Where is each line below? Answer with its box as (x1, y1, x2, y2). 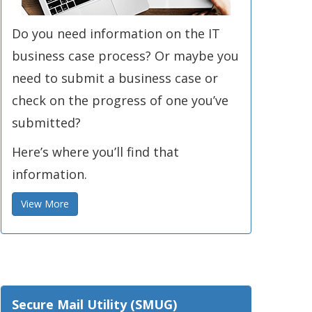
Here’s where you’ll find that (12, 143, 179, 160)
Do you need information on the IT (12, 25, 220, 42)
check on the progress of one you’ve (12, 92, 228, 109)
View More (21, 197, 69, 210)
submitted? (12, 114, 81, 131)
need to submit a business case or (12, 70, 218, 86)
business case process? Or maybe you (12, 47, 239, 64)
